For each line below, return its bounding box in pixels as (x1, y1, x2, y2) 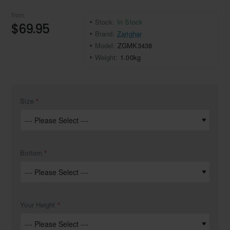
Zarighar (117, 28, 142, 39)
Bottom (20, 148, 42, 158)
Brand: (94, 28, 115, 39)
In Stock (117, 16, 143, 27)
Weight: (94, 52, 118, 62)
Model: (94, 40, 116, 50)
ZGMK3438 (118, 40, 152, 50)
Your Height (20, 200, 55, 210)
